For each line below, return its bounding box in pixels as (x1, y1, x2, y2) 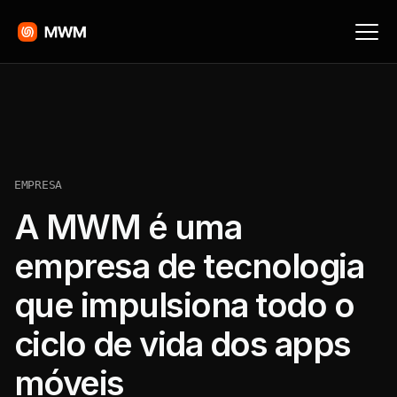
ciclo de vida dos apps (14, 323, 351, 364)
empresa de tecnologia (14, 245, 364, 286)
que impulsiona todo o (14, 284, 354, 325)
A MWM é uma (14, 206, 242, 247)
